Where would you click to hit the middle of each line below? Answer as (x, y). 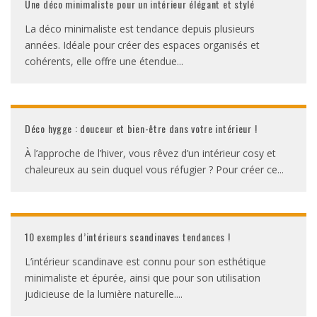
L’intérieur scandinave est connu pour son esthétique (145, 261)
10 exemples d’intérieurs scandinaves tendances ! (128, 237)
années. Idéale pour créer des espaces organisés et (142, 45)
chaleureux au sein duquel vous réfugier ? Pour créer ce (151, 169)
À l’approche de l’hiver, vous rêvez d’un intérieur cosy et (150, 153)
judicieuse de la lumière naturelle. (100, 294)
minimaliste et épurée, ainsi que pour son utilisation (143, 278)
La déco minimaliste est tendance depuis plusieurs (140, 29)
